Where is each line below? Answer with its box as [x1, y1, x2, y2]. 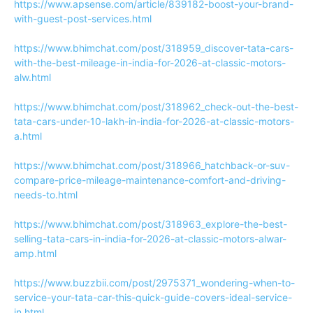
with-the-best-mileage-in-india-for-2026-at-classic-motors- [14, 57, 286, 68]
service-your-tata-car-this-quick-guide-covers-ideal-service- [14, 291, 292, 303]
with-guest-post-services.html [14, 13, 152, 24]
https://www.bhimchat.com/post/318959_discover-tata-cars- [14, 42, 293, 54]
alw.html [14, 71, 51, 83]
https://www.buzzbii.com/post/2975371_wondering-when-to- [14, 277, 295, 289]
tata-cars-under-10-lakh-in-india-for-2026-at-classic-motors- [14, 115, 294, 127]
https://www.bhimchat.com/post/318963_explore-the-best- [14, 218, 287, 230]
